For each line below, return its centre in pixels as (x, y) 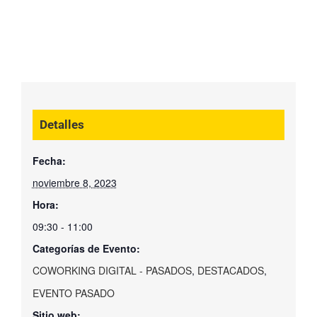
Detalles (62, 125)
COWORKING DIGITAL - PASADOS (112, 271)
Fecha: (49, 161)
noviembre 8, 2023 (74, 183)
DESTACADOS (230, 271)
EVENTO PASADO (73, 293)
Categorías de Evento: (86, 249)
